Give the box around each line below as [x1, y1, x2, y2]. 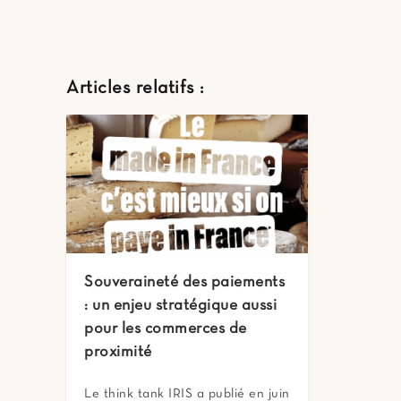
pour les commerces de [84, 321, 247, 337]
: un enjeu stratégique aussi [84, 298, 277, 314]
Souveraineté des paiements [84, 275, 285, 291]
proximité [84, 345, 152, 361]
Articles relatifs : [66, 80, 204, 98]
